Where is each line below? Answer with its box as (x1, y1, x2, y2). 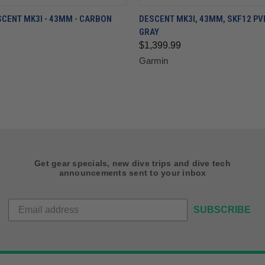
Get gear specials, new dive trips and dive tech (34, 159, 231, 169)
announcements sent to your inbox (59, 168, 206, 178)
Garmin (138, 56, 168, 66)
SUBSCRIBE (193, 205, 251, 215)
